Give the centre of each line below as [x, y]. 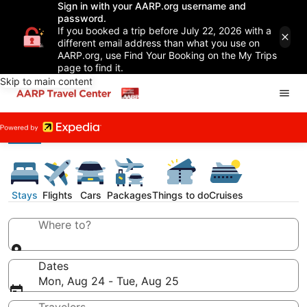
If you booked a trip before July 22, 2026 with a [164, 30]
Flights [58, 195]
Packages [130, 195]
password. [82, 18]
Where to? [65, 225]
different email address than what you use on [159, 43]
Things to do [181, 195]
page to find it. [90, 67]
